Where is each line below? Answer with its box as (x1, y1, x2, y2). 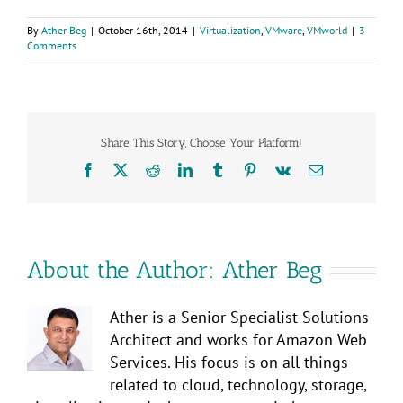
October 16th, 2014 (98, 23, 188, 38)
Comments (27, 39, 76, 53)
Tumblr (223, 161, 265, 176)
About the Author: (27, 255, 222, 284)
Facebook (94, 161, 150, 176)
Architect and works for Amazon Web (110, 328, 367, 350)
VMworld (307, 23, 347, 38)
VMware (265, 23, 302, 38)
